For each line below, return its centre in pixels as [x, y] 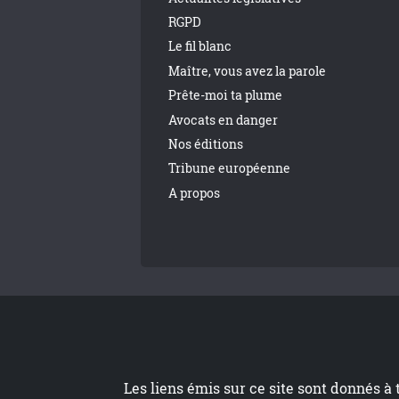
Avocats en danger [223, 119]
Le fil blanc [199, 46]
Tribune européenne [229, 168]
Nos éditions [205, 143]
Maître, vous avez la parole [247, 70]
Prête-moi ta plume [225, 95]
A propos [194, 192]
